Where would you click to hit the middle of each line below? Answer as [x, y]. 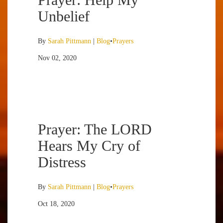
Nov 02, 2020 [57, 58]
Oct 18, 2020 [56, 204]
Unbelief [64, 16]
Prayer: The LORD [95, 129]
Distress [62, 162]
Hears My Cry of [89, 146]
